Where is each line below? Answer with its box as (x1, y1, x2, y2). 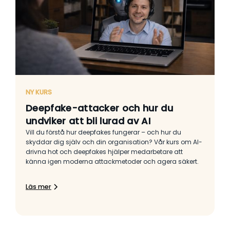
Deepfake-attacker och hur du (26, 102, 173, 115)
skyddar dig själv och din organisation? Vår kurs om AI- (26, 138, 202, 147)
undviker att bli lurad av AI (26, 114, 150, 128)
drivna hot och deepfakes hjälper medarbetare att (26, 147, 183, 157)
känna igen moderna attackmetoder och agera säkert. (26, 157, 199, 166)
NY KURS (26, 88, 52, 97)
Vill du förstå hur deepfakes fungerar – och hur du (26, 128, 181, 137)
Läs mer (26, 182, 51, 191)
